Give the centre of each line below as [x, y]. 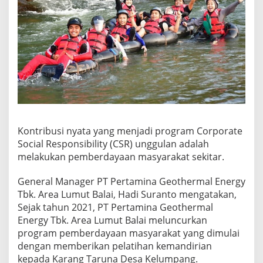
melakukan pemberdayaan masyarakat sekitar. [121, 156]
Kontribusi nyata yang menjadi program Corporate [130, 131]
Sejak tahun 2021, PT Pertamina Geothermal [115, 207]
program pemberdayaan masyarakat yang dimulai [129, 233]
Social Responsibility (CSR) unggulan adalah [113, 144]
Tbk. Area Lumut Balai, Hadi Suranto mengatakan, [127, 194]
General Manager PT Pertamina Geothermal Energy [131, 181]
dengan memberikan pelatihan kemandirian [115, 246]
